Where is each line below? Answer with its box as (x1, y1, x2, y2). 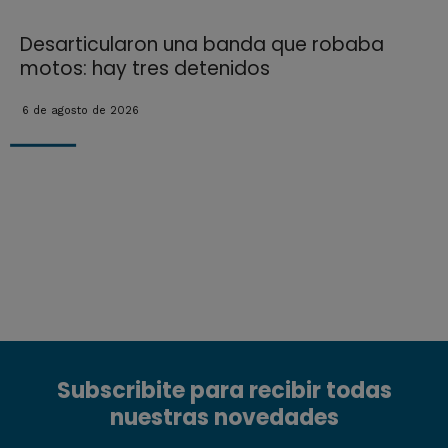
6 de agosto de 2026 (21, 104, 139, 118)
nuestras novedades (109, 402, 339, 434)
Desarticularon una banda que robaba (19, 31, 384, 59)
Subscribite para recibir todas (56, 375, 392, 407)
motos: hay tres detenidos (19, 55, 270, 83)
